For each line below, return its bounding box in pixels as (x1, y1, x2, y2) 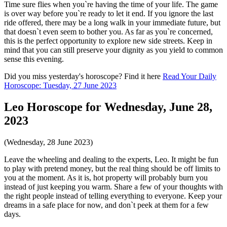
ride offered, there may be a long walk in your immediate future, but (4, 18, 220, 27)
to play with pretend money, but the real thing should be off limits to (4, 164, 220, 173)
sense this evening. (4, 54, 64, 63)
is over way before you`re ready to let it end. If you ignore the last (4, 9, 213, 18)
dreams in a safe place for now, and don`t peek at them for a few (4, 200, 209, 209)
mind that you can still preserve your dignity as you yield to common (4, 45, 223, 54)
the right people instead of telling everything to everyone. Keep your (4, 191, 222, 200)
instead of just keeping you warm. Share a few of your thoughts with (4, 182, 223, 191)
